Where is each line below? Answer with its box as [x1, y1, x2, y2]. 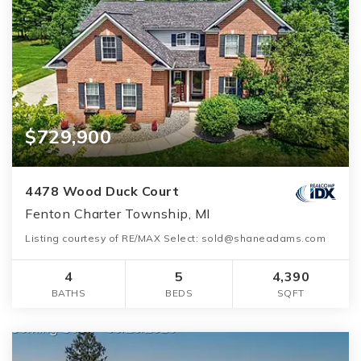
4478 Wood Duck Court [25, 183, 179, 200]
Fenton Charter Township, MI [25, 205, 210, 222]
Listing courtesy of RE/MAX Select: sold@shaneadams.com [25, 232, 326, 245]
